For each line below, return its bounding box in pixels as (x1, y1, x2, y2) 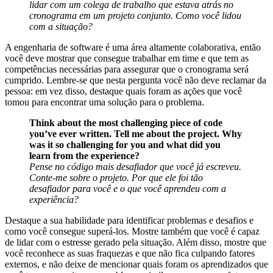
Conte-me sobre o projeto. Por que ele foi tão (29, 172, 203, 183)
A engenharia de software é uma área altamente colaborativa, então (5, 42, 261, 53)
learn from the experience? (29, 151, 140, 161)
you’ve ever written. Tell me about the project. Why (29, 129, 242, 140)
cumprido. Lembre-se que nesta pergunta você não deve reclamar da (5, 75, 266, 86)
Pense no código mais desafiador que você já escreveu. (29, 161, 241, 172)
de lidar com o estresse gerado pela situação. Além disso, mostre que (5, 237, 266, 248)
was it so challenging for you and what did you (29, 140, 221, 151)
